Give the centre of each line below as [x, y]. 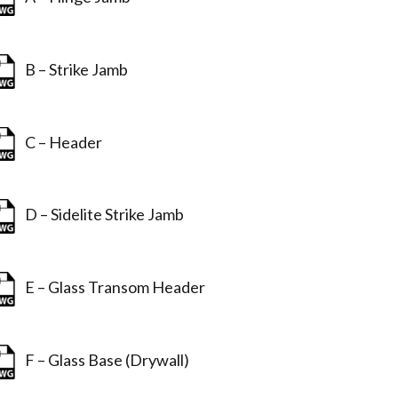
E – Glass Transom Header [113, 287]
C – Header [61, 142]
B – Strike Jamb [74, 69]
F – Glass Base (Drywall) [105, 359]
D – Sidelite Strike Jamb [102, 215]
